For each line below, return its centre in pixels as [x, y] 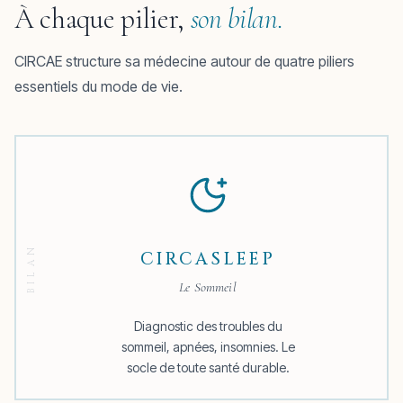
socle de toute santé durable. [208, 367]
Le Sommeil [208, 287]
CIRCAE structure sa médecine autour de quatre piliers [184, 61]
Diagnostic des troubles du [208, 326]
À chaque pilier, [103, 19]
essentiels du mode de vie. [99, 86]
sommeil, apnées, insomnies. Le [208, 346]
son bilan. [237, 19]
